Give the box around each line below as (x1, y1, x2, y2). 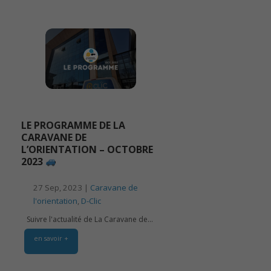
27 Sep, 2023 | (33, 182, 90, 194)
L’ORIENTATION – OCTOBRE (21, 143, 153, 157)
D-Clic (81, 195, 101, 207)
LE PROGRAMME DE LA (21, 119, 125, 132)
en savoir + (34, 233, 68, 243)
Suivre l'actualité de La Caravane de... (21, 214, 153, 225)
